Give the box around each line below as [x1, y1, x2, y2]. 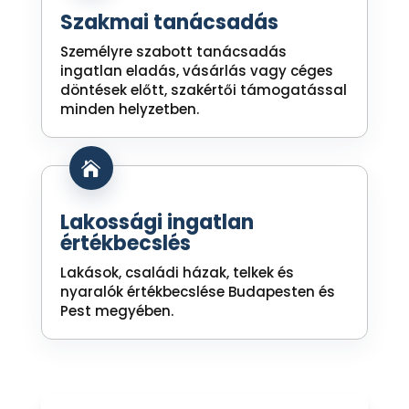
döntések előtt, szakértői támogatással [59, 80, 347, 100]
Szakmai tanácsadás [59, 8, 278, 37]
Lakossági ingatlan [59, 208, 254, 237]
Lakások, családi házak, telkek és [59, 263, 294, 283]
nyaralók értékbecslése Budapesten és [59, 282, 335, 302]
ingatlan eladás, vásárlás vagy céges [59, 61, 333, 81]
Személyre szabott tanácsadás [59, 42, 287, 62]
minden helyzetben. [59, 100, 199, 120]
